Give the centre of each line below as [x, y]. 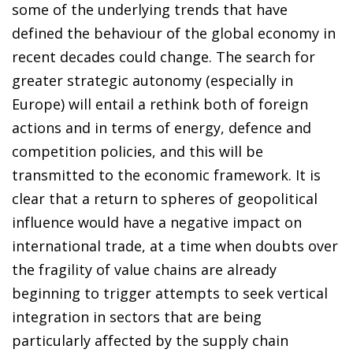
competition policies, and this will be [137, 151]
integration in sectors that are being [137, 316]
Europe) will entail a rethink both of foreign [160, 104]
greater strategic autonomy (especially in [152, 80]
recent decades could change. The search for [163, 56]
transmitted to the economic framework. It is [166, 175]
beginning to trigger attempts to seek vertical [170, 293]
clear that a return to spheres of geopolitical [165, 198]
